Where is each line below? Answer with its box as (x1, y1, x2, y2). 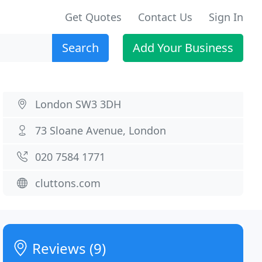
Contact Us (138, 10, 192, 24)
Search (62, 40, 99, 56)
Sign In (209, 10, 243, 24)
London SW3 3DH (35, 97, 122, 111)
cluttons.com (35, 176, 101, 190)
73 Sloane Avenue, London (35, 123, 167, 137)
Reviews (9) (29, 239, 106, 258)
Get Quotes (65, 10, 122, 24)
